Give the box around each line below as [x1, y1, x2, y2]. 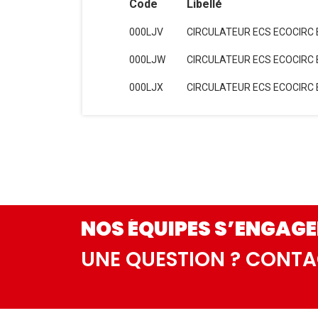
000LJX [128, 82, 163, 93]
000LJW [128, 54, 165, 65]
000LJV [128, 26, 163, 38]
